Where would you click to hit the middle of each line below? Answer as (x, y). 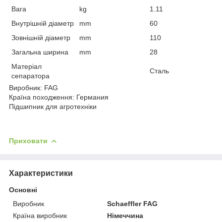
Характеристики (41, 173)
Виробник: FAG (33, 87)
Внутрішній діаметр (43, 23)
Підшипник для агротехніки (53, 106)
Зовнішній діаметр (42, 37)
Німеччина (125, 215)
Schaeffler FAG (133, 203)
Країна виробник (40, 215)
